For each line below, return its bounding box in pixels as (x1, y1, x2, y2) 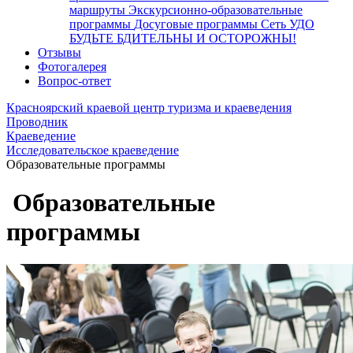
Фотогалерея (38, 60, 106, 73)
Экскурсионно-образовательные (128, 3, 303, 17)
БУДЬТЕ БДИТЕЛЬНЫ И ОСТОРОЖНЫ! (69, 32, 296, 45)
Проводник (6, 115, 68, 128)
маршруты (69, 3, 128, 17)
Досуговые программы (134, 17, 261, 31)
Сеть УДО (261, 17, 314, 31)
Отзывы (38, 46, 81, 59)
